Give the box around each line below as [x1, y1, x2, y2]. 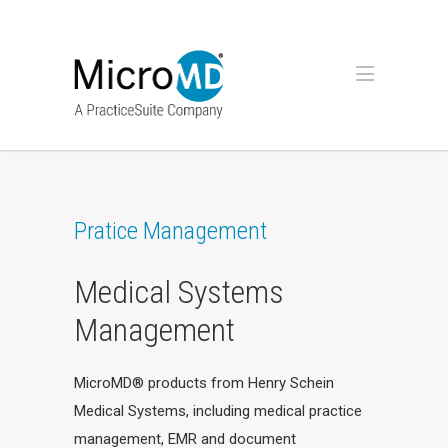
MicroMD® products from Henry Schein [74, 374, 334, 392]
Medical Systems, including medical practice [74, 402, 362, 420]
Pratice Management [74, 217, 267, 245]
